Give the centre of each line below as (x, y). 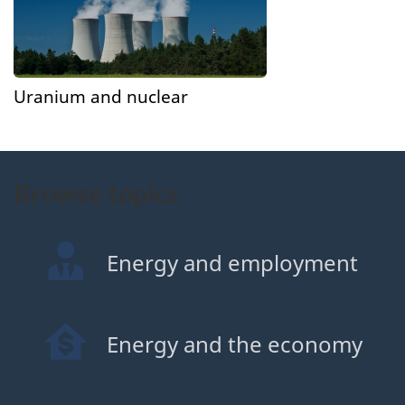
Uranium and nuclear (101, 97)
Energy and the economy (234, 344)
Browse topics (96, 194)
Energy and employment (232, 263)
